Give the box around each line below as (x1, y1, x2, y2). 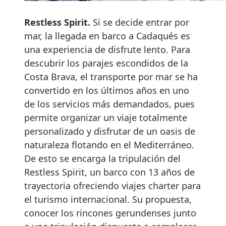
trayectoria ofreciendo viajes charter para (24, 180, 201, 192)
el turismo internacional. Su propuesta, (24, 193, 192, 206)
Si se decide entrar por (90, 16, 189, 29)
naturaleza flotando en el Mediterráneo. (24, 139, 194, 151)
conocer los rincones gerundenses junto (24, 207, 196, 219)
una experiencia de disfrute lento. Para (24, 43, 190, 56)
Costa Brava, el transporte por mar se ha (24, 71, 198, 83)
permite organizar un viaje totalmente (24, 111, 187, 124)
